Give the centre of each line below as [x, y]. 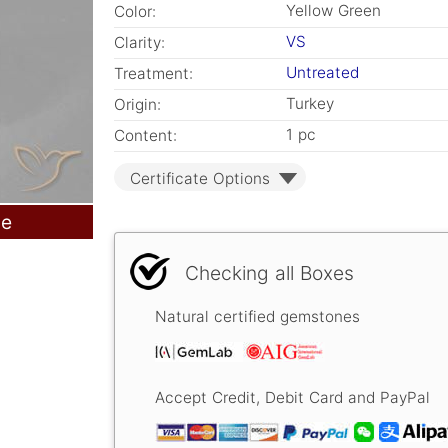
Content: [145, 135]
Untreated [322, 72]
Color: [135, 11]
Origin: [137, 104]
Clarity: [139, 42]
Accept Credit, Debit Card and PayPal [292, 398]
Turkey [310, 103]
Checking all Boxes [269, 273]
